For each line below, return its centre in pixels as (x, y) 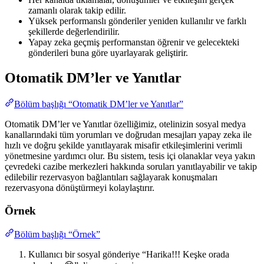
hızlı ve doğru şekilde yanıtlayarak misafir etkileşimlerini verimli (123, 145)
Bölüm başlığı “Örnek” (57, 235)
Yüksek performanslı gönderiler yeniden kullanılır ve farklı (137, 21)
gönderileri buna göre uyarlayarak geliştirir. (108, 53)
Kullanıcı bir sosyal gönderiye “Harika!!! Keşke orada (129, 255)
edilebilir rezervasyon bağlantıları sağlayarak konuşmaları (111, 177)
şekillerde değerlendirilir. (74, 32)
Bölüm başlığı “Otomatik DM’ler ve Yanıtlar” (99, 104)
